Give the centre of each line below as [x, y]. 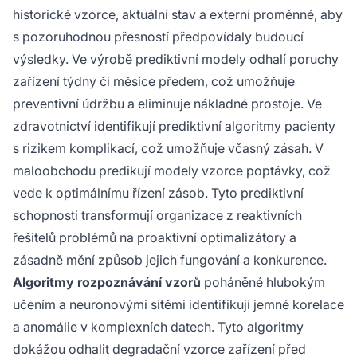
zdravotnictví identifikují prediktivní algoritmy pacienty [174, 126]
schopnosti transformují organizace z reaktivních [157, 215]
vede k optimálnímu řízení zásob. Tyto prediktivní [158, 192]
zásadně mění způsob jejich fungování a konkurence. [170, 259]
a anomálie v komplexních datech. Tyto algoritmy [158, 326]
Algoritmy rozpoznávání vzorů [107, 282]
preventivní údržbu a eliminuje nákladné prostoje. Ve [167, 103]
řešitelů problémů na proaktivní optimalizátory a [155, 237]
